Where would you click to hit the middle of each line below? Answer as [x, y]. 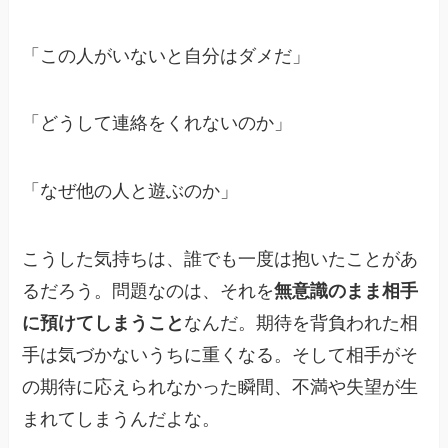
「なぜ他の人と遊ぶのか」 [130, 191]
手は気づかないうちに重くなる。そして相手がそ [220, 355]
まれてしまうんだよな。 [121, 419]
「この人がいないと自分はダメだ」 [166, 55]
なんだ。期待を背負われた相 [301, 323]
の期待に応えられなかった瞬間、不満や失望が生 [220, 387]
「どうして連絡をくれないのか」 [157, 123]
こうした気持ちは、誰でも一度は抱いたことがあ [220, 259]
